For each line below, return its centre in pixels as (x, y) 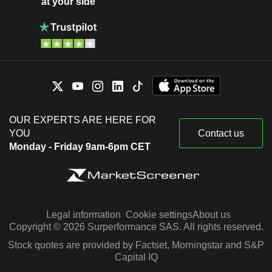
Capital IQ (136, 257)
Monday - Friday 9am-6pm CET (80, 147)
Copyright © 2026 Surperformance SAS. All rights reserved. (136, 227)
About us (211, 215)
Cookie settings (159, 215)
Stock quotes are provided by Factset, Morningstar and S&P (136, 245)
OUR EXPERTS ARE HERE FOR (83, 120)
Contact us (221, 134)
